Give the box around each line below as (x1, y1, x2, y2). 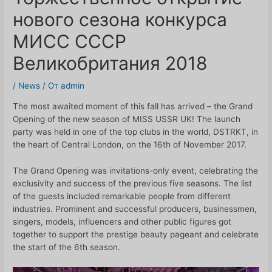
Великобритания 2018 (13, 52, 208, 75)
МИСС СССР (13, 30, 127, 53)
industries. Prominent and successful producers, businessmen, (13, 203, 257, 214)
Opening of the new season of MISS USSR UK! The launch (13, 114, 241, 124)
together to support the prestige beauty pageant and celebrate (13, 229, 259, 239)
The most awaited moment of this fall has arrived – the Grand (13, 101, 253, 111)
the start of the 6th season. (13, 242, 121, 252)
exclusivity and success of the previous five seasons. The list (13, 178, 253, 188)
